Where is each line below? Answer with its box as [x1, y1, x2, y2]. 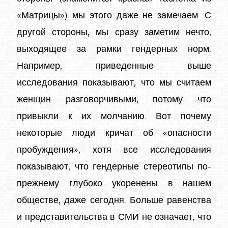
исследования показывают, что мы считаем [17, 78, 211, 88]
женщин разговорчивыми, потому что [17, 95, 211, 104]
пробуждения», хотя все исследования [17, 145, 211, 155]
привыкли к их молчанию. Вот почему [17, 111, 211, 121]
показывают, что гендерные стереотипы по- [17, 162, 211, 172]
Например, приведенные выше [17, 61, 211, 71]
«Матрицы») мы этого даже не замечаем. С [17, 11, 211, 20]
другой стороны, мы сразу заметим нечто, [17, 27, 211, 37]
